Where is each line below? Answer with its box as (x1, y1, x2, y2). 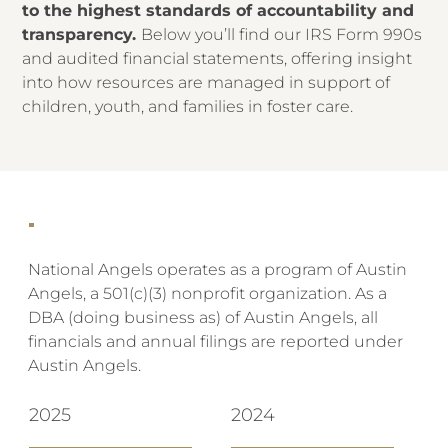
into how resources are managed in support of (22, 73, 391, 93)
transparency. (22, 25, 142, 45)
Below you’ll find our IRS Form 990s (141, 25, 423, 45)
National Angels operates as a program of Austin (28, 259, 408, 279)
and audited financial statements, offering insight (22, 49, 413, 69)
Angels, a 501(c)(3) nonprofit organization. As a (28, 283, 388, 303)
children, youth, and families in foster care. (22, 97, 354, 117)
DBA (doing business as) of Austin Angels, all (28, 307, 379, 327)
